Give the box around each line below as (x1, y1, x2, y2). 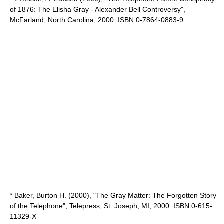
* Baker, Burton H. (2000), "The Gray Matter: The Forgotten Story (10, 191, 216, 199)
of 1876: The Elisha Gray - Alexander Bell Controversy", (10, 5, 185, 13)
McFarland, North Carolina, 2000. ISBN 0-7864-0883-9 (10, 16, 183, 24)
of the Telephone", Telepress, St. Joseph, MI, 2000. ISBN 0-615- (10, 202, 212, 210)
